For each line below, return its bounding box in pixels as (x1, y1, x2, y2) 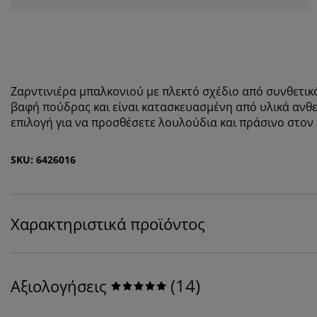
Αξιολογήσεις (11, 275, 107, 296)
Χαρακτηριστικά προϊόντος (11, 212, 205, 234)
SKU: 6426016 (11, 152, 76, 166)
